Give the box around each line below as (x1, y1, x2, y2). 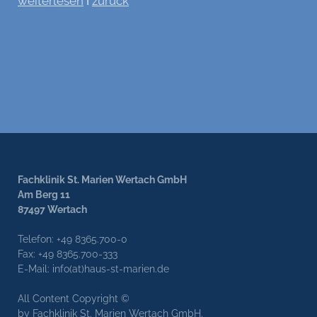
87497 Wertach (18, 204, 87, 216)
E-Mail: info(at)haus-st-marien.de (18, 263, 169, 275)
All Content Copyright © (18, 293, 129, 305)
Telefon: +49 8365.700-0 (18, 234, 127, 246)
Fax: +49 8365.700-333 (18, 248, 120, 260)
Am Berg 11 (18, 189, 70, 201)
